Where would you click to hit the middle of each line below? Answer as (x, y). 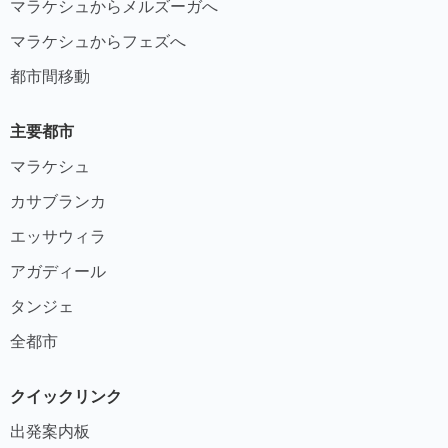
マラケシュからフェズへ (98, 40)
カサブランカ (58, 200)
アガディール (58, 270)
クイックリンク (66, 395)
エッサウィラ (58, 235)
